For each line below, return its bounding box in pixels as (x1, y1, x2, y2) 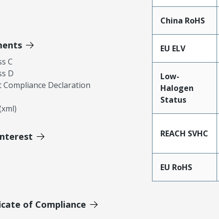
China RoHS (160, 15, 205, 26)
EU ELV (160, 43, 185, 54)
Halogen (160, 83, 194, 94)
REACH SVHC (160, 128, 208, 139)
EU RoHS (160, 162, 192, 173)
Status (160, 94, 186, 106)
